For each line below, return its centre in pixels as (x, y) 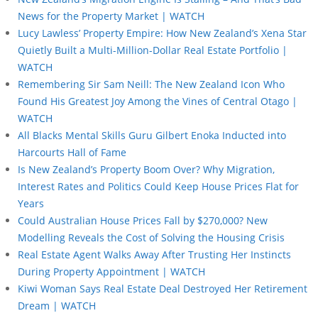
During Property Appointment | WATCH (111, 271)
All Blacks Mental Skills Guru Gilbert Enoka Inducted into (152, 135)
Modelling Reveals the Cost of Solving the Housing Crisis (151, 237)
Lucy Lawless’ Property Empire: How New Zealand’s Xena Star (162, 33)
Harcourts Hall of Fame (72, 152)
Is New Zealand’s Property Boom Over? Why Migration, (146, 169)
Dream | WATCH (57, 305)
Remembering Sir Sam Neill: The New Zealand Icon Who (151, 84)
